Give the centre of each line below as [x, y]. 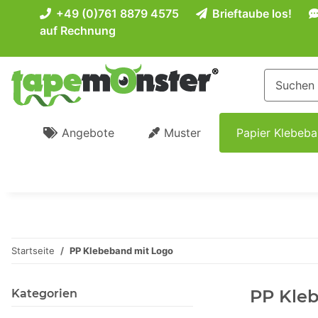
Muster [183, 133]
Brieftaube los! [251, 13]
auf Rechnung [78, 31]
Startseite [33, 251]
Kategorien [44, 294]
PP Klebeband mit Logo [121, 251]
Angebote [88, 133]
